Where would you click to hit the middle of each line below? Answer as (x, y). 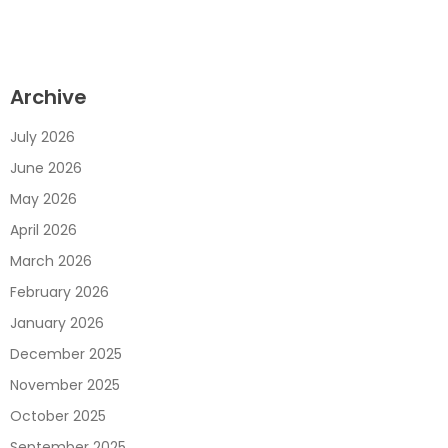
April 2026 (43, 230)
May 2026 (43, 199)
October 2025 (58, 416)
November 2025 (65, 385)
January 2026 (57, 323)
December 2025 (66, 354)
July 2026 (42, 137)
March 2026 (51, 261)
